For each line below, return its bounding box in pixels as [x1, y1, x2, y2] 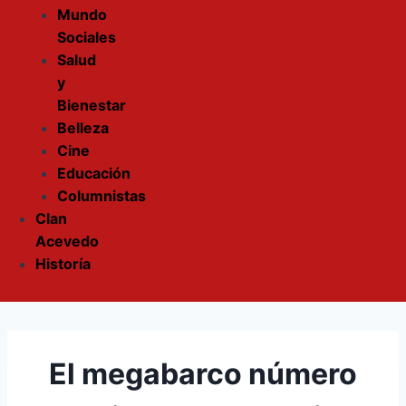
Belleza [57, 119, 109, 137]
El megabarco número [49, 356, 357, 391]
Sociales [57, 28, 116, 46]
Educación [57, 164, 130, 182]
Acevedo [35, 232, 99, 250]
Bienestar [57, 96, 126, 114]
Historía [35, 255, 91, 273]
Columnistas [57, 187, 146, 205]
